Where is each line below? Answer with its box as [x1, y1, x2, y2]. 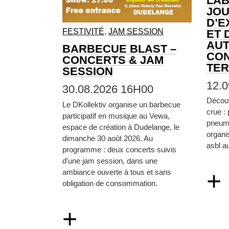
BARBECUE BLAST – [62, 42, 176, 56]
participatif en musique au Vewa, [62, 111, 170, 120]
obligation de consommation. [62, 178, 157, 188]
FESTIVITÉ [62, 27, 104, 36]
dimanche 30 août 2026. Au [62, 133, 153, 143]
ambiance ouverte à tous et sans [62, 167, 171, 176]
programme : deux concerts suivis [62, 145, 176, 154]
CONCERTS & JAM [62, 54, 164, 67]
